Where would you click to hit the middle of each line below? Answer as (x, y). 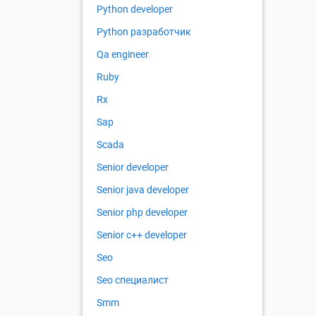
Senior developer (133, 168)
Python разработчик (144, 32)
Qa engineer (123, 55)
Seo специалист (133, 280)
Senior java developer (143, 190)
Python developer (135, 10)
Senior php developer (142, 213)
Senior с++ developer (142, 235)
